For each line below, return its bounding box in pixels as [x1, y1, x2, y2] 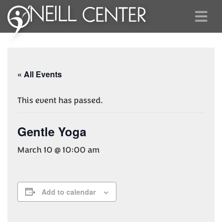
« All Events [17, 68, 62, 80]
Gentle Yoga [17, 122, 86, 140]
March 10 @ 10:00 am [17, 144, 100, 156]
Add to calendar [42, 186, 96, 197]
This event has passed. [17, 94, 103, 106]
